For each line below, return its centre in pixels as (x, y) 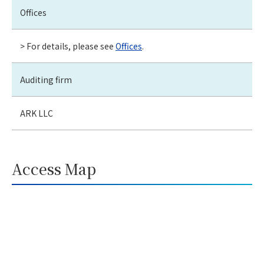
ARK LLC (37, 113)
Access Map (54, 169)
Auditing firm (46, 80)
